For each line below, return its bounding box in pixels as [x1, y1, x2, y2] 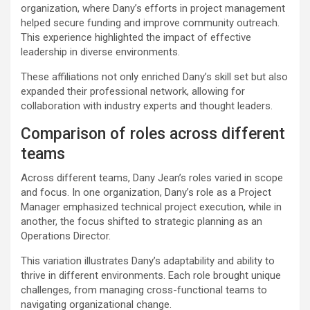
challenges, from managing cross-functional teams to [21, 283, 267, 296]
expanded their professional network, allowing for [21, 84, 245, 98]
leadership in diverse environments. [21, 45, 180, 58]
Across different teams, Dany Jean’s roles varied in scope [21, 171, 283, 184]
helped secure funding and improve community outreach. [21, 16, 280, 29]
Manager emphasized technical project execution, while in [21, 200, 282, 213]
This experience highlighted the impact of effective [21, 30, 251, 44]
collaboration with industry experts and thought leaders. [21, 99, 273, 112]
